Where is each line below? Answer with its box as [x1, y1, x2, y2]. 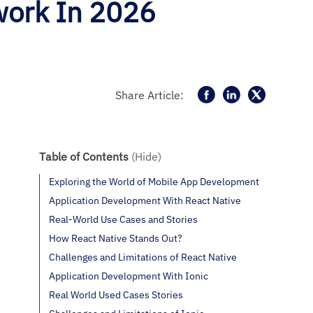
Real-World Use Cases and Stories [49, 213, 198, 226]
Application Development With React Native [49, 194, 241, 207]
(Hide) [131, 150, 161, 163]
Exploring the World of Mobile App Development [49, 175, 259, 188]
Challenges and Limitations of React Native [49, 251, 237, 263]
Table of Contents [39, 150, 131, 163]
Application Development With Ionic [49, 270, 208, 282]
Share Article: [115, 88, 184, 102]
